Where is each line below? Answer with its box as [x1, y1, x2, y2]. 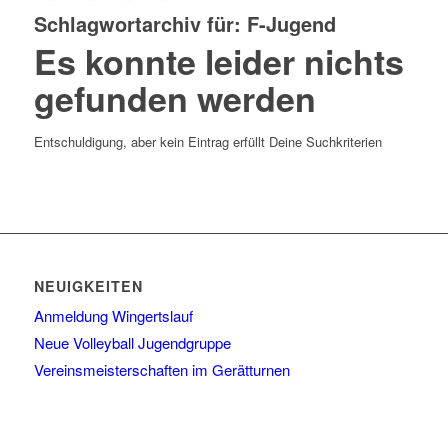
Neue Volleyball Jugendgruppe [33, 331, 231, 353]
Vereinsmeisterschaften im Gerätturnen [33, 358, 290, 380]
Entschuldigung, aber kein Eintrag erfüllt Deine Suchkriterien [33, 131, 382, 151]
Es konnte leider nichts [33, 36, 404, 85]
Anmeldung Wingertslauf [33, 304, 193, 326]
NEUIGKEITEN [33, 275, 143, 296]
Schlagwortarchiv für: [33, 8, 247, 38]
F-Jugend [246, 8, 336, 38]
